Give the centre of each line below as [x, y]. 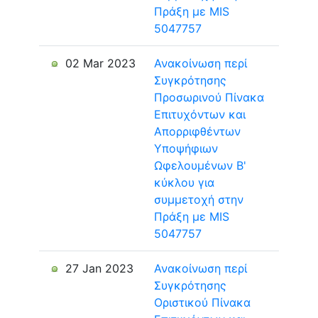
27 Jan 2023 [98, 268]
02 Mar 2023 [99, 63]
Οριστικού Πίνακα [202, 302]
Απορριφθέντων [197, 131]
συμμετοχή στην [199, 199]
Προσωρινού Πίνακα [209, 97]
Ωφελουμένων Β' [200, 165]
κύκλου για [184, 182]
